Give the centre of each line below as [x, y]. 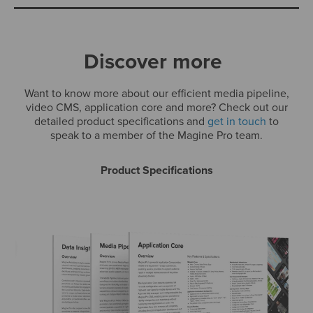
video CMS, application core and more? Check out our [156, 107]
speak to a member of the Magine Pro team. [156, 135]
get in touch [237, 121]
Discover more [153, 61]
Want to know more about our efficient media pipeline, [156, 93]
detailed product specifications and [121, 121]
